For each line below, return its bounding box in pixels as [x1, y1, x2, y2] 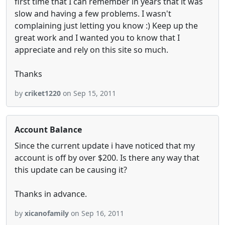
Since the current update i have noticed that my [15, 140, 195, 151]
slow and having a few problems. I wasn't [15, 8, 171, 19]
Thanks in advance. [15, 188, 87, 199]
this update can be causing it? [15, 164, 127, 175]
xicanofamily [25, 208, 69, 218]
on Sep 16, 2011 [69, 208, 124, 218]
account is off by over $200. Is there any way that [15, 152, 199, 163]
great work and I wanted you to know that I [15, 32, 180, 43]
